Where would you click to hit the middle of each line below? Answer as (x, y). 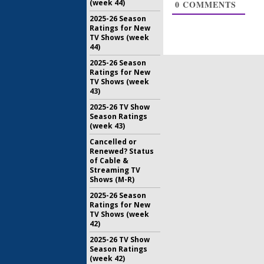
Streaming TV (115, 170)
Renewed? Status (122, 151)
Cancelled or (113, 142)
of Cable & (109, 161)
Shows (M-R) (112, 179)
